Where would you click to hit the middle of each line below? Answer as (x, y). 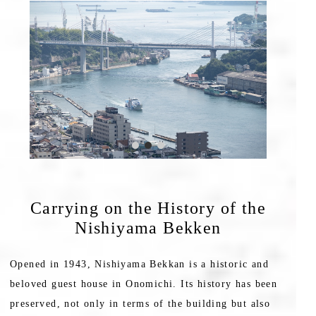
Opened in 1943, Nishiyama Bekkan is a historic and (139, 265)
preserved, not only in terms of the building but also (140, 304)
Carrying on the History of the (148, 208)
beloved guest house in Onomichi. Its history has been (144, 284)
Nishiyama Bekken (148, 228)
